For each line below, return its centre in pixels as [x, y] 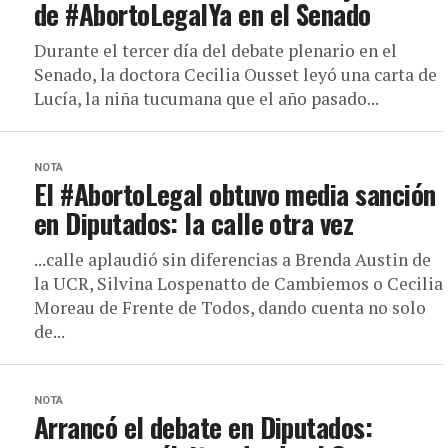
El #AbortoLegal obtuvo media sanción [235, 194]
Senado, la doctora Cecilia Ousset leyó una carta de [235, 74]
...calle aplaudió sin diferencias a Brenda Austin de [232, 259]
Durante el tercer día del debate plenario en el [215, 50]
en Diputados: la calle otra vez [194, 223]
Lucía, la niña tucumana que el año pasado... [206, 98]
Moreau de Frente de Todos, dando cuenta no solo [230, 307]
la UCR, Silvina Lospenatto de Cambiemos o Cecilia [238, 283]
